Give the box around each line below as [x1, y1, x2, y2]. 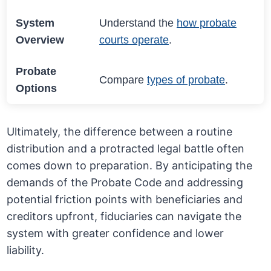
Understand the [99, 17, 177, 30]
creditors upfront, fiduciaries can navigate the [7, 210, 242, 223]
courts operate [99, 34, 169, 47]
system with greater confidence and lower [7, 227, 224, 240]
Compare [99, 74, 148, 87]
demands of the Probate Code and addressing [7, 176, 244, 189]
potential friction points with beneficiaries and [7, 193, 243, 206]
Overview [16, 34, 65, 47]
